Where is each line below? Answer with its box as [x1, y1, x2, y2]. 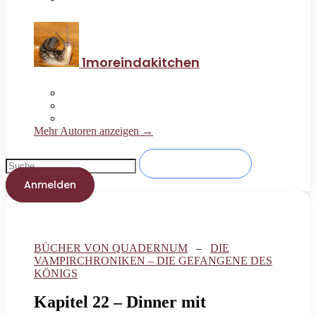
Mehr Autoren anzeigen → [34, 125, 153, 138]
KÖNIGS [34, 267, 78, 280]
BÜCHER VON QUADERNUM [34, 242, 188, 255]
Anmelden [24, 178, 76, 193]
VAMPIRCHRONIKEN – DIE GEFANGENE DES [34, 255, 272, 267]
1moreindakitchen [82, 54, 200, 72]
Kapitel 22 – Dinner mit [34, 293, 206, 312]
